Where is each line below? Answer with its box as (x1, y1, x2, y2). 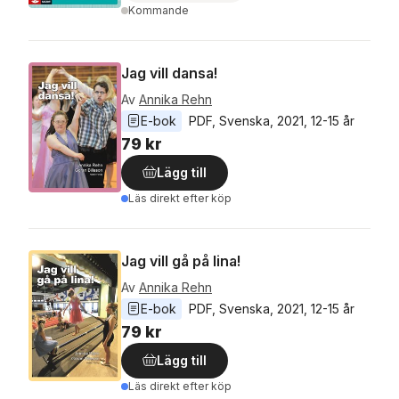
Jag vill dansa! (121, 63, 217, 82)
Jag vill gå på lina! (121, 251, 240, 270)
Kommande (128, 3, 189, 17)
